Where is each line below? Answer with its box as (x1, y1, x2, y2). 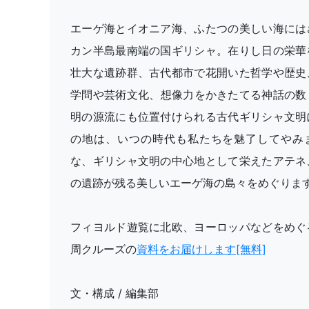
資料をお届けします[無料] (137, 241, 266, 256)
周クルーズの (70, 241, 137, 256)
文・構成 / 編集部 (70, 286, 159, 300)
